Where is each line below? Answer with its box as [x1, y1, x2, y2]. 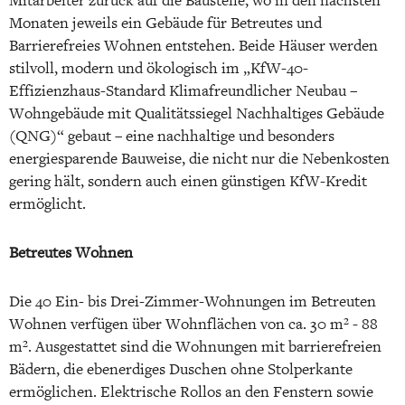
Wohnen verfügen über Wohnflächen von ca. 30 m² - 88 [9, 314, 378, 334]
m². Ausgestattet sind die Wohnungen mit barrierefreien [9, 336, 381, 356]
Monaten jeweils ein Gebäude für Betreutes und [9, 13, 322, 33]
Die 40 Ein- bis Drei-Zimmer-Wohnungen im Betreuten [9, 291, 376, 311]
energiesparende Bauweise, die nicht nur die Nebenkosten [9, 148, 390, 168]
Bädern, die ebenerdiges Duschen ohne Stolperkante [9, 359, 353, 379]
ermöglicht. [9, 193, 86, 213]
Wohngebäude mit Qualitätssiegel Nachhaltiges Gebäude [9, 103, 384, 123]
